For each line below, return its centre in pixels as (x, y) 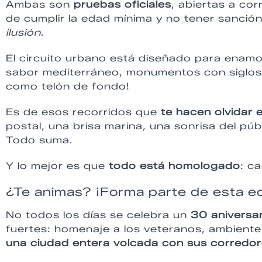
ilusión (23, 32)
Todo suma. (39, 140)
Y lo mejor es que (57, 166)
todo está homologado (175, 166)
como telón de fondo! (68, 86)
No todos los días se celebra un (98, 215)
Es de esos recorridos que (83, 112)
